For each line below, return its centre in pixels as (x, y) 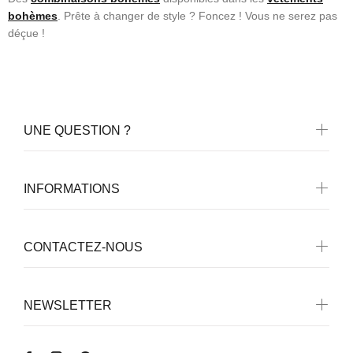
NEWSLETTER (68, 305)
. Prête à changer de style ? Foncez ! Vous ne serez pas (197, 16)
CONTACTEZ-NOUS (83, 247)
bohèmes (33, 16)
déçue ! (26, 33)
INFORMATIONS (72, 189)
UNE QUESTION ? (77, 130)
